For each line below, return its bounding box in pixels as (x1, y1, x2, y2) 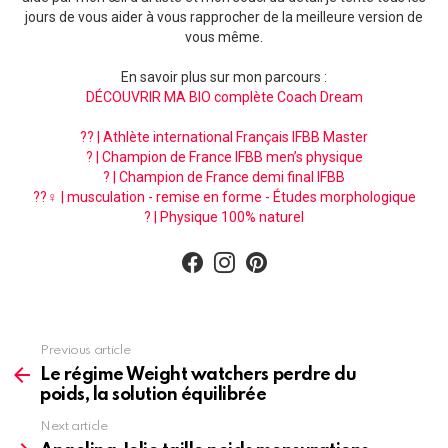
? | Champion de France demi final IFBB (103, 169, 345, 186)
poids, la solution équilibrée (40, 386, 267, 405)
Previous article (40, 344, 131, 358)
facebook (199, 242, 250, 257)
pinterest (263, 242, 311, 257)
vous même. (185, 29, 263, 46)
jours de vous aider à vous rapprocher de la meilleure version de (25, 9, 423, 26)
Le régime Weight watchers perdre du (40, 366, 357, 385)
